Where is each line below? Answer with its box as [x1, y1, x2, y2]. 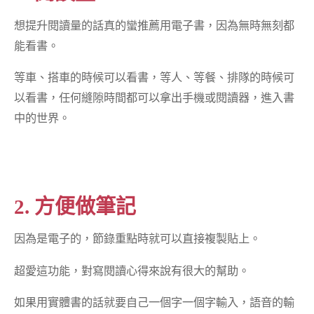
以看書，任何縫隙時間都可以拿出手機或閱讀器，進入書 [14, 90, 295, 104]
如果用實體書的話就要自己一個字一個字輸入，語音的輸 [14, 295, 295, 308]
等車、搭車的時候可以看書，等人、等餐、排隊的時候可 [14, 70, 295, 83]
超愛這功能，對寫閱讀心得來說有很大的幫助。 [14, 264, 250, 277]
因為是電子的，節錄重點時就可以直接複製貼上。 [14, 232, 261, 245]
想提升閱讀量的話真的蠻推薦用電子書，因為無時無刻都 [14, 18, 295, 32]
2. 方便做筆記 [14, 195, 137, 218]
